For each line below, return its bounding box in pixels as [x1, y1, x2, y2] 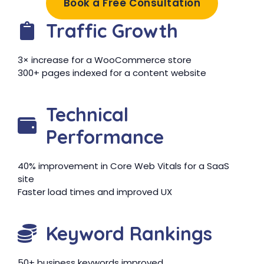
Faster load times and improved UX [18, 186, 172, 198]
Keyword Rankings [46, 222, 212, 245]
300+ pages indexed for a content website [18, 67, 206, 79]
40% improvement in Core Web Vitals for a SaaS [18, 160, 229, 172]
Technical [46, 103, 128, 126]
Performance [46, 125, 164, 148]
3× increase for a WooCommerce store [18, 54, 192, 66]
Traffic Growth [46, 19, 178, 42]
